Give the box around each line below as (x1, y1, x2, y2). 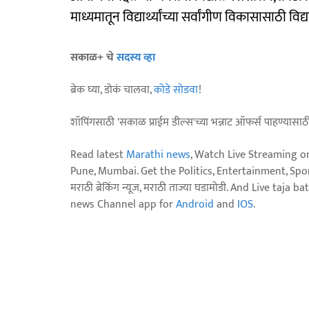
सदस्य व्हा (117, 48, 155, 67)
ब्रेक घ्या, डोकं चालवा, (70, 80, 154, 99)
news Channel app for (70, 195, 176, 214)
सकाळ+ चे (70, 48, 117, 67)
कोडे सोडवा (154, 80, 199, 99)
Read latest (70, 145, 126, 164)
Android (176, 195, 214, 214)
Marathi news (126, 145, 190, 164)
